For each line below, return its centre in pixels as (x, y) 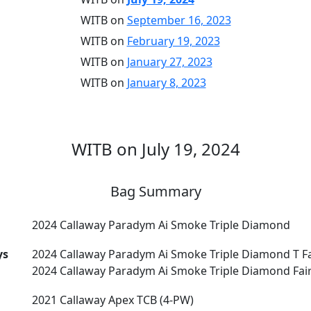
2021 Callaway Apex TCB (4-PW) (112, 300)
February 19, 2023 (173, 41)
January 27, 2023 (169, 62)
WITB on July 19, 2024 (155, 149)
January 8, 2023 (166, 83)
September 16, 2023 (179, 20)
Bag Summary (155, 191)
